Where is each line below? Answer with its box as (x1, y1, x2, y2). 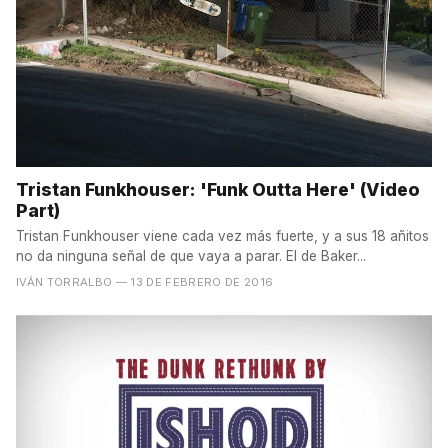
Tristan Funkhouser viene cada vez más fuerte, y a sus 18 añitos (16, 228, 429, 245)
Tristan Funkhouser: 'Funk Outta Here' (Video (16, 179, 420, 201)
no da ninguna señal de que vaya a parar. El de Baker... (16, 248, 366, 265)
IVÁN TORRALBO (16, 275, 113, 290)
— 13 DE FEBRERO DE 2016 (115, 275, 274, 290)
